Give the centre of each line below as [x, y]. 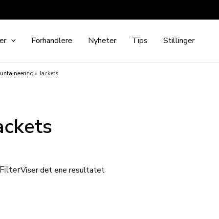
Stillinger [179, 41]
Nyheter [102, 41]
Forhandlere [52, 41]
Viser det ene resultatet [63, 170]
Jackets [49, 73]
